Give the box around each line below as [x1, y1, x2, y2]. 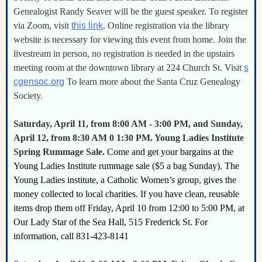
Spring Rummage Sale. [13, 147, 105, 157]
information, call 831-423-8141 [13, 231, 129, 241]
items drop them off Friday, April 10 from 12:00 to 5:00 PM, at [13, 203, 244, 213]
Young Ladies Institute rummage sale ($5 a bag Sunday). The [13, 161, 239, 171]
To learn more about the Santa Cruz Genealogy [64, 77, 240, 87]
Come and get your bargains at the [105, 147, 233, 157]
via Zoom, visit [13, 20, 71, 30]
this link [71, 20, 103, 30]
